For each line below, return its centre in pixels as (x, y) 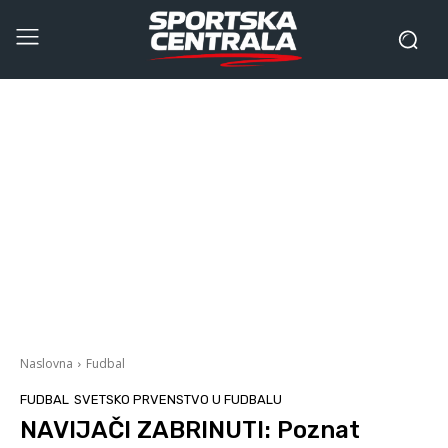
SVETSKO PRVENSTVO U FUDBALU (178, 399)
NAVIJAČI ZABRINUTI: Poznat (190, 429)
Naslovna (46, 363)
